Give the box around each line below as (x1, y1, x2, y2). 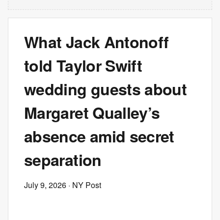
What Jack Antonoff (24, 30, 169, 53)
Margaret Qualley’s (24, 101, 160, 124)
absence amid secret (24, 125, 174, 147)
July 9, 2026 (24, 179, 66, 191)
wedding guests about (24, 78, 187, 100)
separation (24, 148, 102, 171)
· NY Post (66, 179, 101, 191)
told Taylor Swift (24, 54, 142, 77)
